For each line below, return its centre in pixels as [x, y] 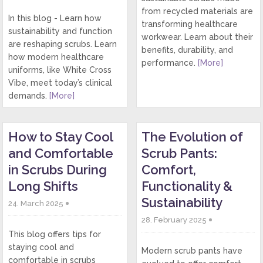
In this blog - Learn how [55, 18]
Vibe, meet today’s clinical [60, 82]
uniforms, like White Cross [60, 70]
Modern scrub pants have [192, 250]
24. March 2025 [36, 203]
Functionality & [187, 186]
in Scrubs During [57, 169]
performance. [169, 63]
